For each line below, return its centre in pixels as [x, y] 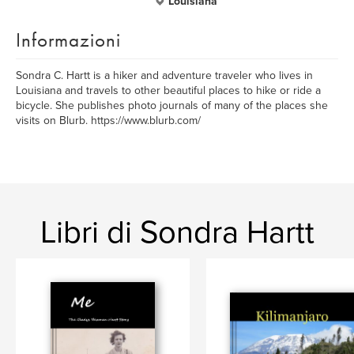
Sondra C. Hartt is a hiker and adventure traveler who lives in [164, 75]
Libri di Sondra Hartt [177, 232]
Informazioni [68, 40]
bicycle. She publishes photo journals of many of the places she [172, 105]
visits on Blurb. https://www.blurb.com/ [108, 121]
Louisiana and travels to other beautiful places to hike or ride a [168, 90]
